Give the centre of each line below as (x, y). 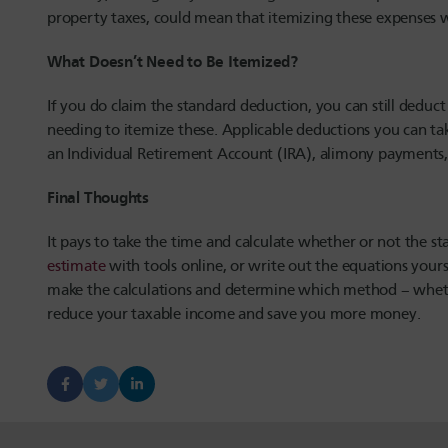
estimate (76, 265)
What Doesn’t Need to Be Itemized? (173, 61)
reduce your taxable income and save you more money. (234, 313)
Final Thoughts (100, 197)
